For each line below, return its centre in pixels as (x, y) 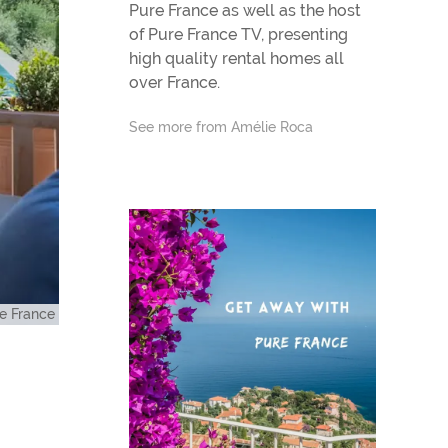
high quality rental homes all (236, 58)
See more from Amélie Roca (220, 127)
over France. (174, 82)
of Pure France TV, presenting (238, 34)
